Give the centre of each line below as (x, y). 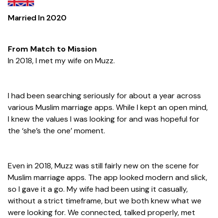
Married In (27, 18)
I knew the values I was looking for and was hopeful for (104, 119)
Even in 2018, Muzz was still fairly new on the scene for (103, 166)
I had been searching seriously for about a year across (104, 96)
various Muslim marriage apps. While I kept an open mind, (108, 108)
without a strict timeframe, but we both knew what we (105, 201)
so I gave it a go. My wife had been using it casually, (98, 189)
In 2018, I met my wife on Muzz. (61, 61)
